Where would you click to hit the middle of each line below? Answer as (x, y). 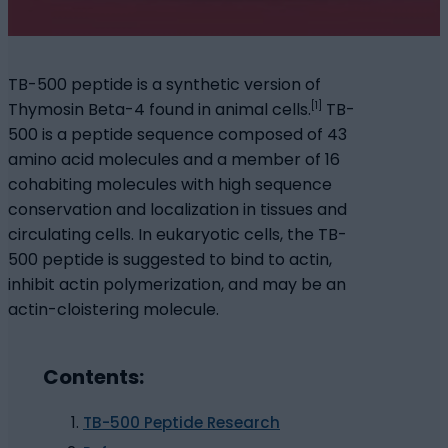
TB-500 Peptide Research (181, 422)
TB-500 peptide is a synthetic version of (164, 85)
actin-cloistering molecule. (113, 310)
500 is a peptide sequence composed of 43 (177, 135)
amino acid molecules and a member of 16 (174, 160)
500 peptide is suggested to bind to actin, (170, 260)
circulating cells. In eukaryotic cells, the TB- (177, 235)
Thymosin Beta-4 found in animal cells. (159, 110)
